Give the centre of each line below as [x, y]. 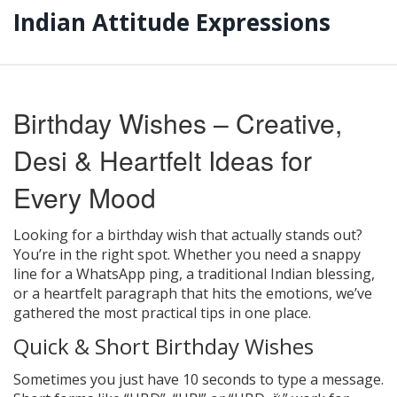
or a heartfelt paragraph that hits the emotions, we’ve [193, 293]
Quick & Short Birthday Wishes [163, 346]
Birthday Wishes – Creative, [178, 122]
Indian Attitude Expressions [172, 22]
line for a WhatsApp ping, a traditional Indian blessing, [194, 273]
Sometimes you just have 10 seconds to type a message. [198, 379]
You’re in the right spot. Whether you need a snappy [187, 254]
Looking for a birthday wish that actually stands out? [188, 234]
